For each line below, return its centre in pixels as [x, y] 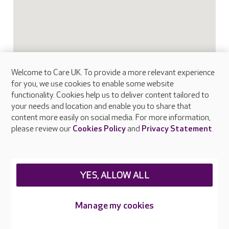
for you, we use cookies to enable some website [93, 84]
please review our [42, 129]
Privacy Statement [177, 129]
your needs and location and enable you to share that [101, 107]
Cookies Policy [99, 129]
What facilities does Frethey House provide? [96, 217]
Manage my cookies [114, 206]
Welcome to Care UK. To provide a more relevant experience [113, 73]
